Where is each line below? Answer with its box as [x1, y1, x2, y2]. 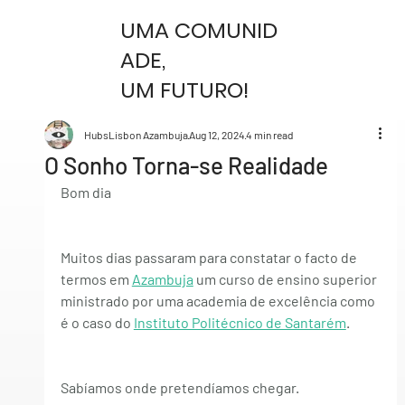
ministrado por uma [60, 292, 186, 309]
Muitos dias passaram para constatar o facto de [60, 249, 360, 266]
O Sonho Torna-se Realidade [43, 151, 328, 179]
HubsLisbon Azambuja [83, 128, 188, 141]
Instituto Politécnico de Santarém [133, 314, 346, 331]
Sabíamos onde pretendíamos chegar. [60, 379, 299, 396]
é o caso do [60, 314, 134, 331]
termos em [60, 270, 132, 287]
